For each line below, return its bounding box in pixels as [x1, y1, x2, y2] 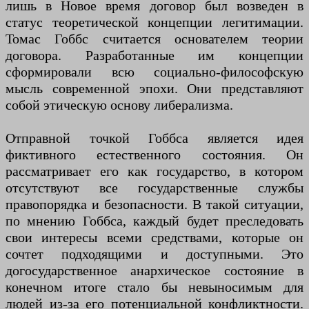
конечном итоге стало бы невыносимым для [6, 279, 303, 295]
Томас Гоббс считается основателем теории [6, 31, 303, 47]
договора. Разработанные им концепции [6, 48, 303, 63]
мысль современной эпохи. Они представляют [6, 81, 303, 97]
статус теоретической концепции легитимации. [6, 14, 303, 30]
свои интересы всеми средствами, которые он [6, 230, 303, 246]
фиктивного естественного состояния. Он [6, 147, 303, 163]
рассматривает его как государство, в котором [6, 163, 303, 179]
